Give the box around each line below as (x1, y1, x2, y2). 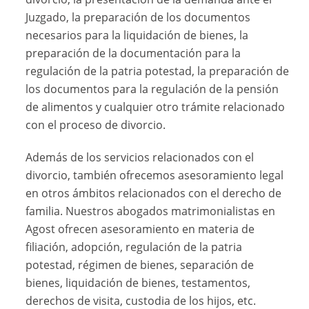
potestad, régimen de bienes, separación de (26, 257, 255, 272)
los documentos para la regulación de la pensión (26, 81, 279, 97)
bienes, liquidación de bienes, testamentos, (26, 275, 251, 290)
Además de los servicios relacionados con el (26, 149, 255, 165)
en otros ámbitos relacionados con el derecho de (26, 185, 282, 201)
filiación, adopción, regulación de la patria (26, 239, 243, 255)
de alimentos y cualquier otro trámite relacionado (26, 99, 286, 114)
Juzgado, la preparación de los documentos (26, 9, 251, 25)
